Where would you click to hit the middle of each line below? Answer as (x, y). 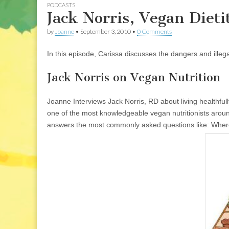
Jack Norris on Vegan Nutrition (134, 78)
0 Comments (154, 31)
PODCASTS (61, 5)
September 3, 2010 (106, 31)
